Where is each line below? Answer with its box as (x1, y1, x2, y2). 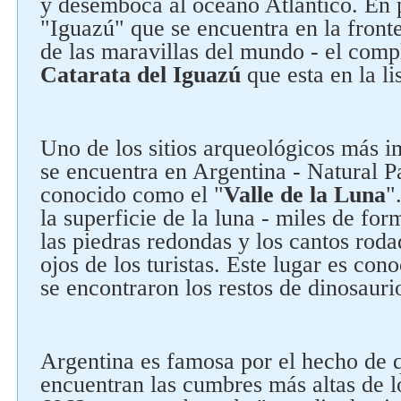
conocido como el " (40, 182, 224, 208)
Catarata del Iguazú (40, 62, 241, 88)
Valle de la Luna (224, 182, 386, 208)
